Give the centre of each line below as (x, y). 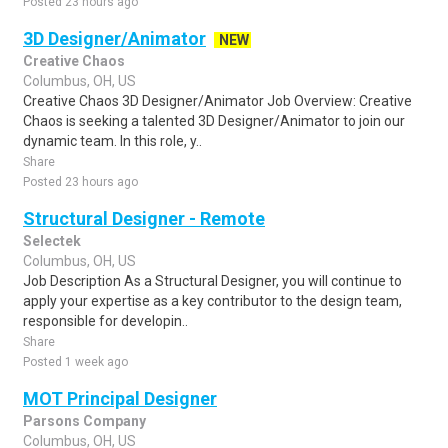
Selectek (52, 241)
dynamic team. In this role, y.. (112, 141)
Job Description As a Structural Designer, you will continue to (212, 281)
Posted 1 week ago (75, 362)
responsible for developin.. (105, 321)
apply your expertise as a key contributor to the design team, (212, 301)
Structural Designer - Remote (144, 218)
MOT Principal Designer (120, 398)
